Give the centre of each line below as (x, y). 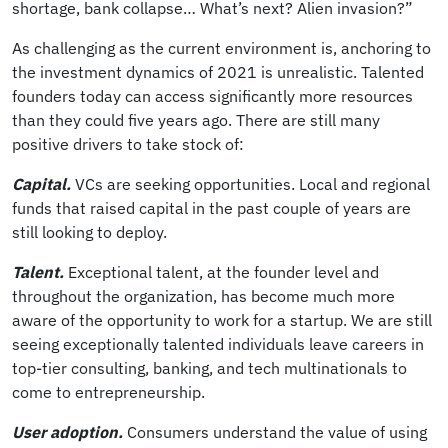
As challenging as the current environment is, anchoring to (221, 47)
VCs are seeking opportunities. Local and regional (252, 183)
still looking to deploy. (89, 231)
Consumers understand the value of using (277, 431)
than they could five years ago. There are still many (196, 119)
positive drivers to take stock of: (128, 143)
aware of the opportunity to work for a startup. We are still (222, 319)
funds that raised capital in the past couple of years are (211, 207)
